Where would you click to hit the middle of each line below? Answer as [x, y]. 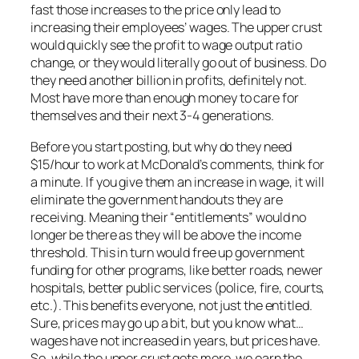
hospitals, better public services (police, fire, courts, [178, 287]
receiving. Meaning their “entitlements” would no [169, 217]
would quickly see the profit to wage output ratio [167, 45]
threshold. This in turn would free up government [168, 252]
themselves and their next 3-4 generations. [152, 116]
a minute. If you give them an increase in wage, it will [177, 182]
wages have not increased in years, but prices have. [175, 340]
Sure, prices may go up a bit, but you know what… [167, 323]
